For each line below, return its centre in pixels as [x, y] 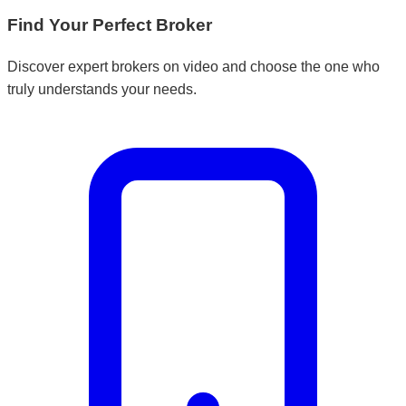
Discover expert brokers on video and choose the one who [193, 67]
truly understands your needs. [102, 90]
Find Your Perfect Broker [110, 25]
